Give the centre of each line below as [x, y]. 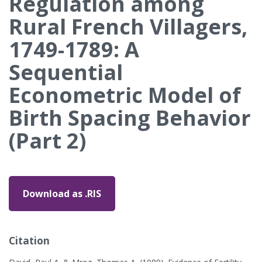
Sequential [66, 72]
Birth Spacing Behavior [130, 118]
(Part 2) [47, 141]
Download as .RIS [62, 194]
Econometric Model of [125, 95]
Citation [29, 241]
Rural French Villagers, [128, 27]
